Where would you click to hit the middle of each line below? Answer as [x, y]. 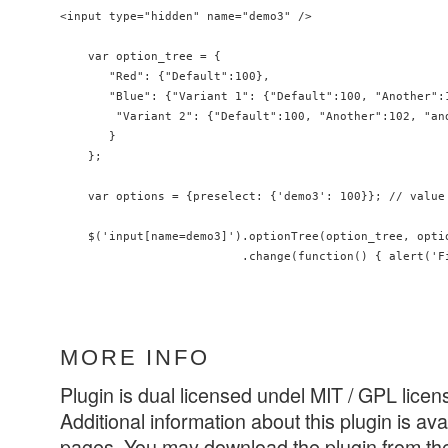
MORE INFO [135, 358]
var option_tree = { [140, 56]
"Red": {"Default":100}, [165, 76]
